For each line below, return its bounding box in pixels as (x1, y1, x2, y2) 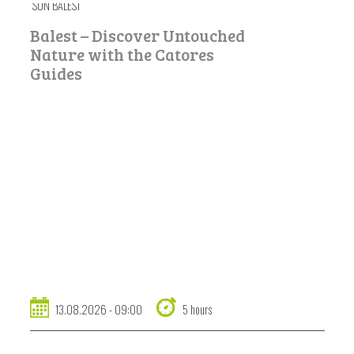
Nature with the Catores (29, 43, 214, 66)
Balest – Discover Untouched (29, 24, 245, 47)
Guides (29, 62, 82, 85)
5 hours (182, 301, 212, 318)
